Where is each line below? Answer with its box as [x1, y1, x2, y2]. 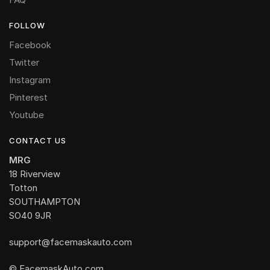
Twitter [9, 56, 39, 68]
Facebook [9, 39, 51, 51]
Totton [9, 181, 37, 193]
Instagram [9, 74, 51, 86]
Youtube [9, 108, 44, 121]
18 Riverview [9, 168, 60, 180]
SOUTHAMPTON [9, 195, 80, 207]
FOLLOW [9, 20, 45, 30]
